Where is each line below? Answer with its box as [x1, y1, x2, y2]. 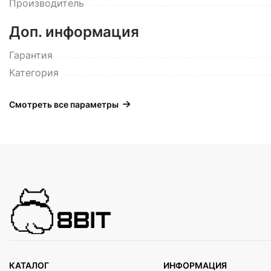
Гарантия [9, 49, 53, 61]
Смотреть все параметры [9, 99, 119, 109]
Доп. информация [9, 23, 139, 41]
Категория [9, 67, 59, 79]
